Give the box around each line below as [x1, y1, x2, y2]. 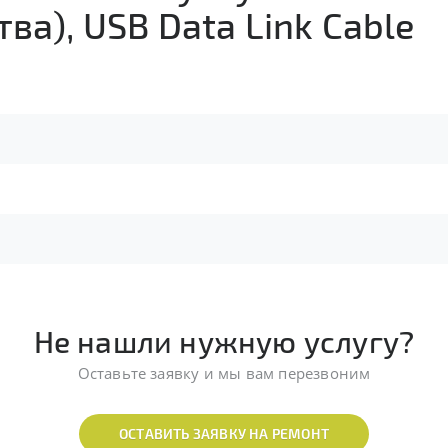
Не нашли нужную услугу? [33, 323, 415, 359]
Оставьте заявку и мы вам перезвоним [77, 363, 371, 383]
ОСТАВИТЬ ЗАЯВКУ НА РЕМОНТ [119, 425, 329, 442]
